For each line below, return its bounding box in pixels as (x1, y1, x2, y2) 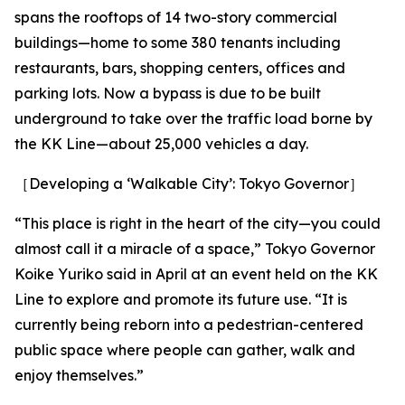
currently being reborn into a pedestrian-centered (14, 316, 363, 334)
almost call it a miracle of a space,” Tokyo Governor (14, 240, 375, 258)
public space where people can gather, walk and (14, 341, 355, 359)
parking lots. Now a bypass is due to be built (14, 84, 321, 102)
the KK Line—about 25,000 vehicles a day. (14, 135, 308, 153)
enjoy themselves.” (14, 366, 144, 384)
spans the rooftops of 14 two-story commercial (14, 8, 337, 26)
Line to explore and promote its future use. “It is (14, 290, 347, 308)
